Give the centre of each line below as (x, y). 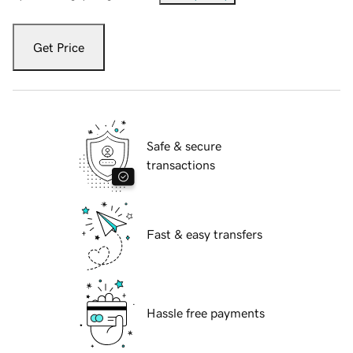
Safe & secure (184, 146)
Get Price (59, 48)
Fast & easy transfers (204, 234)
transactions (181, 165)
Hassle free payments (206, 313)
